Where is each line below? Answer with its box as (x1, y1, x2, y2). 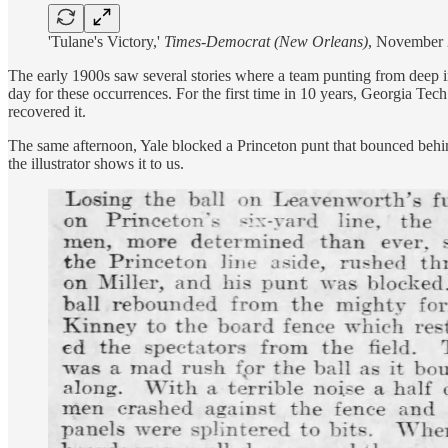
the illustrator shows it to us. (8, 154, 184, 172)
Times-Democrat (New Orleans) (164, 32, 368, 50)
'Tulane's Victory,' (48, 32, 164, 50)
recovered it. (8, 102, 86, 120)
